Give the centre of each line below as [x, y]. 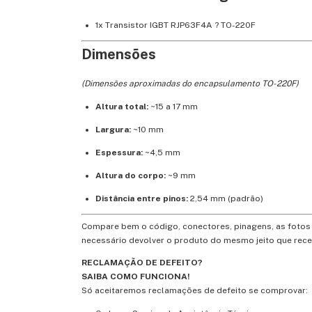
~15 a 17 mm [173, 107]
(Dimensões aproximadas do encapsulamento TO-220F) [190, 84]
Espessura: [119, 153]
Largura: [113, 130]
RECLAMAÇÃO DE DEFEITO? [142, 263]
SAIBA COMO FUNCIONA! [136, 276]
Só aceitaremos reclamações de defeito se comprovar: [195, 290]
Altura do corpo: [131, 175]
